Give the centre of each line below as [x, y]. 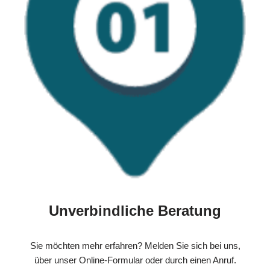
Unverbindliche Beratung [135, 211]
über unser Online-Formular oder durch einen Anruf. [135, 260]
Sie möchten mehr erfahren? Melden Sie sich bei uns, [135, 246]
